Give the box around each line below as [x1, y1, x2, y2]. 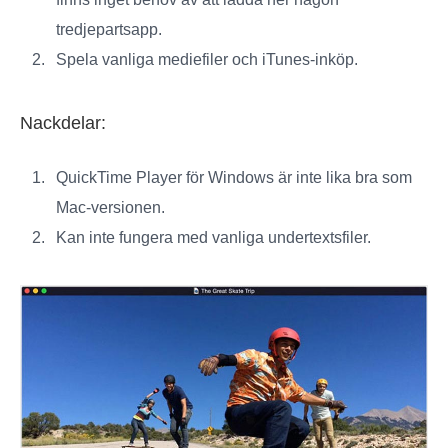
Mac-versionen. [56, 198, 165, 216]
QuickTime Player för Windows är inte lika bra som [56, 168, 412, 186]
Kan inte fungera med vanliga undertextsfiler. [56, 228, 371, 246]
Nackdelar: [20, 112, 106, 133]
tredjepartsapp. [56, 20, 162, 38]
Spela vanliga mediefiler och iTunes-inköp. [56, 50, 358, 68]
